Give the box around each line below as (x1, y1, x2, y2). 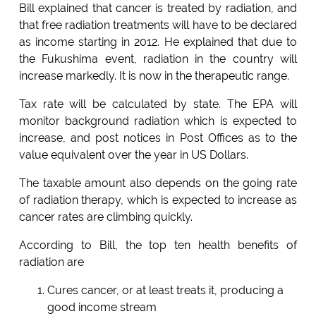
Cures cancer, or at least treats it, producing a (47, 284, 284, 298)
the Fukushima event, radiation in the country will (18, 52, 298, 66)
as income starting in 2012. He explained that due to (18, 35, 298, 49)
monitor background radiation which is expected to (18, 114, 298, 128)
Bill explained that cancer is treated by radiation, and (18, 1, 298, 16)
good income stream (47, 300, 157, 315)
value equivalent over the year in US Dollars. (18, 148, 248, 162)
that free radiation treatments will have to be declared (18, 18, 298, 32)
